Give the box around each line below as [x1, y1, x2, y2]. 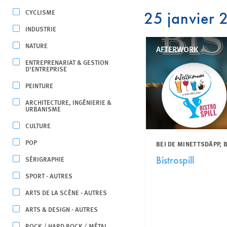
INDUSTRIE [25, 24, 56, 33]
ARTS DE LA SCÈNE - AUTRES [25, 187, 107, 197]
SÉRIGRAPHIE [25, 154, 64, 164]
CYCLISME [25, 7, 55, 17]
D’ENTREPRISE [25, 64, 67, 73]
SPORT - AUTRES [25, 171, 72, 180]
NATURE [25, 41, 48, 50]
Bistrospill [156, 154, 194, 166]
